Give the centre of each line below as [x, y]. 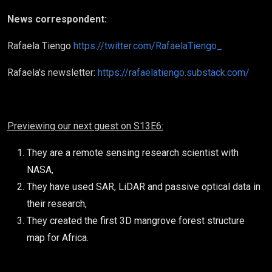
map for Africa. [58, 238]
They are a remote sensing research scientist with [133, 153]
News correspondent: [57, 19]
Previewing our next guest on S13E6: [85, 126]
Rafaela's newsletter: [53, 73]
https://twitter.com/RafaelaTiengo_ [148, 46]
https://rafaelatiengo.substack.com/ [174, 73]
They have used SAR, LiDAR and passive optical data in [144, 187]
